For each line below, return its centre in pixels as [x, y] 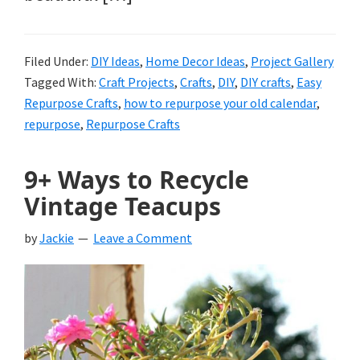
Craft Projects [137, 82]
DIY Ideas [115, 61]
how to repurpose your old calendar [220, 102]
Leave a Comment [143, 237]
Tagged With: [61, 82]
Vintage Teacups [123, 206]
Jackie [57, 237]
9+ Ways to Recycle [137, 179]
